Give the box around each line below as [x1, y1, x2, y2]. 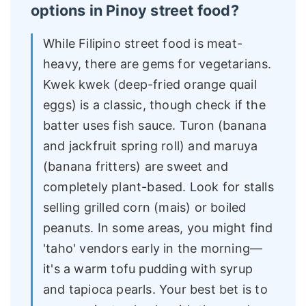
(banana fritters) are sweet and [43, 159, 229, 174]
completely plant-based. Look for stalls [43, 180, 274, 195]
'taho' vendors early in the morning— [43, 241, 263, 256]
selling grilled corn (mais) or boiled [43, 200, 247, 215]
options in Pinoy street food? [31, 1, 239, 20]
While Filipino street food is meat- [43, 36, 242, 51]
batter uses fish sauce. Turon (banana [43, 118, 267, 133]
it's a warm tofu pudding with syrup [43, 262, 253, 277]
